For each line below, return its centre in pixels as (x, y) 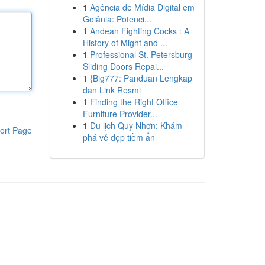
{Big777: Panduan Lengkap (141, 78)
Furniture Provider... (120, 114)
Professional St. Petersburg (141, 54)
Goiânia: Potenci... (117, 19)
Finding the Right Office (134, 102)
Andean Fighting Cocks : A (139, 31)
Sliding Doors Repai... (123, 66)
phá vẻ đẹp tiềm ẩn (119, 137)
